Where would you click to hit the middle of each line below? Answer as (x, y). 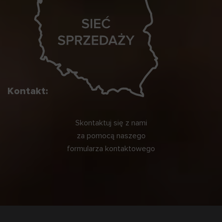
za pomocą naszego (111, 136)
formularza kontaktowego (111, 148)
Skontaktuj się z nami (111, 123)
